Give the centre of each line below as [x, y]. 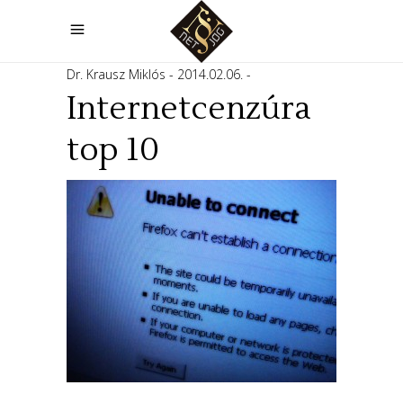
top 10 [113, 150]
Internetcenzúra [189, 109]
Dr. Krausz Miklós [118, 74]
